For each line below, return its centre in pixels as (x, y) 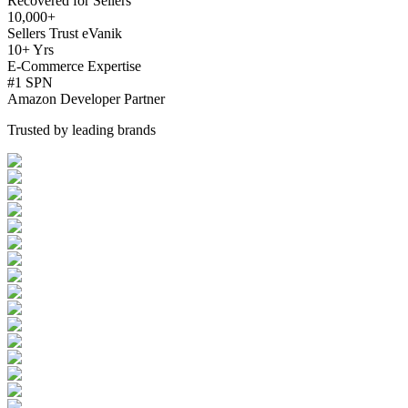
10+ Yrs (31, 50)
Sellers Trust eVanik (65, 34)
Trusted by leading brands (82, 130)
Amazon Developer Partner (86, 99)
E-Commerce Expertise (74, 66)
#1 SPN (30, 83)
